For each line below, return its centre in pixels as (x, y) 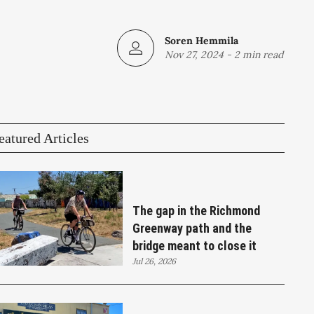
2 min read (259, 55)
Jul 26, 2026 (155, 261)
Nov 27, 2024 (194, 55)
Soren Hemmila (202, 41)
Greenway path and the (192, 228)
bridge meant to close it (195, 245)
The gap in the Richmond (197, 210)
